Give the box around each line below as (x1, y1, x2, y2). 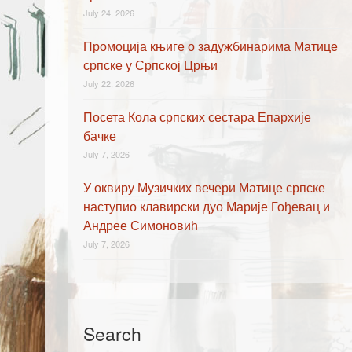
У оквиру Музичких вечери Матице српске (83, 178, 325, 196)
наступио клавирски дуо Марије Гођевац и (83, 197, 330, 215)
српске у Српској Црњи (83, 56, 218, 74)
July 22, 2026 (83, 77, 134, 90)
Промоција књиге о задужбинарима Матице (83, 37, 338, 55)
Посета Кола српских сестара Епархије (83, 108, 311, 126)
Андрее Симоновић (83, 216, 198, 234)
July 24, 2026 (83, 6, 134, 19)
